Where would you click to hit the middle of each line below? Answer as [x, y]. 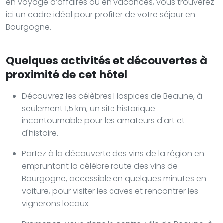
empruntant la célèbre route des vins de [100, 166]
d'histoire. [40, 133]
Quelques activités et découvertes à [107, 60]
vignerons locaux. [56, 203]
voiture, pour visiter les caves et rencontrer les [110, 191]
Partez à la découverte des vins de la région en [113, 153]
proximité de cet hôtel [67, 74]
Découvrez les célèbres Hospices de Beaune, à [112, 96]
